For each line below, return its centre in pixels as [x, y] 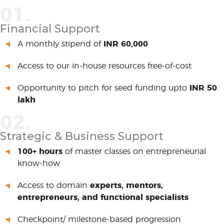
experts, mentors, [126, 185]
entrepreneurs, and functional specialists [103, 197]
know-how [39, 163]
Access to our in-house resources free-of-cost [104, 66]
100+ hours [40, 151]
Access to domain [54, 185]
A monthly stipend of [60, 44]
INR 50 [203, 88]
